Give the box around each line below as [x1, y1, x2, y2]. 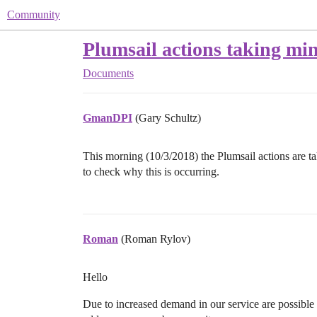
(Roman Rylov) [121, 233, 190, 245]
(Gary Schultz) [135, 112, 201, 124]
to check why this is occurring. [83, 166, 219, 178]
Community [7, 8, 60, 21]
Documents [83, 67, 134, 79]
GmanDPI [83, 112, 132, 124]
